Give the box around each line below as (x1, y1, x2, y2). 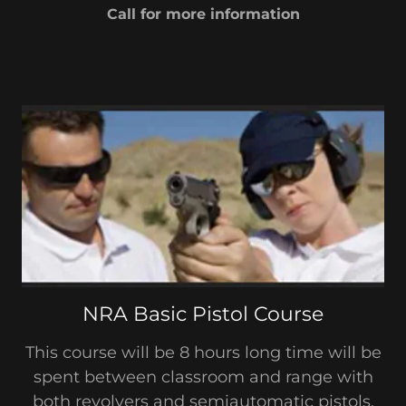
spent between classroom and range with (33, 366, 373, 387)
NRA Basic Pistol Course (82, 301, 324, 326)
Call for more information (106, 5, 300, 24)
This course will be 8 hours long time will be (24, 342, 382, 362)
